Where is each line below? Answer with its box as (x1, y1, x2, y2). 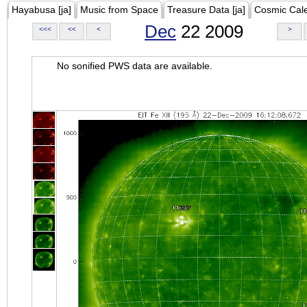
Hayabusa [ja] (12, 4, 71, 15)
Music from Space (80, 4, 158, 15)
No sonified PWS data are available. (57, 60, 212, 71)
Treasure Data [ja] (167, 4, 245, 15)
